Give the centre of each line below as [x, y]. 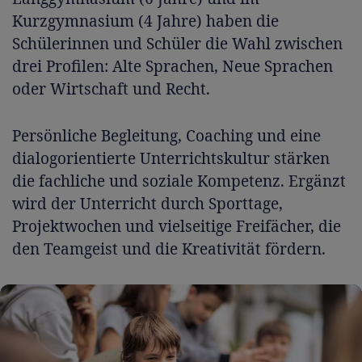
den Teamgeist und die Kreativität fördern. [169, 249]
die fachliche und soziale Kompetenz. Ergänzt [179, 181]
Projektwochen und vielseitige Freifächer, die [177, 226]
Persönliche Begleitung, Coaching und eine [166, 136]
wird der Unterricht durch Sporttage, [147, 204]
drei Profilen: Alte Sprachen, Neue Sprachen [173, 66]
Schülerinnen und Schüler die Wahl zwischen [177, 44]
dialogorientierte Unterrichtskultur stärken [171, 158]
